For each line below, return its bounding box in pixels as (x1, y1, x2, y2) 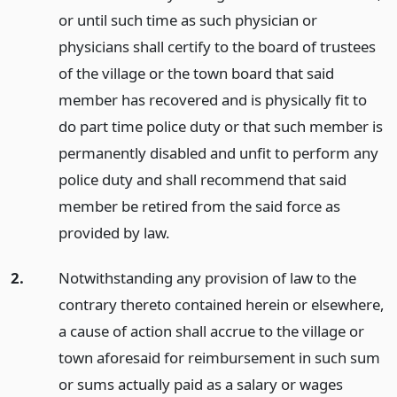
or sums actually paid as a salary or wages (58, 373, 343, 394)
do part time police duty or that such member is (58, 116, 383, 136)
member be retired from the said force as (58, 196, 340, 216)
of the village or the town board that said (58, 63, 334, 83)
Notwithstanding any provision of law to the (58, 267, 356, 288)
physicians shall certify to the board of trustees (58, 36, 376, 57)
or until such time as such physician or (58, 10, 317, 30)
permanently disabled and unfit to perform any (58, 143, 378, 163)
